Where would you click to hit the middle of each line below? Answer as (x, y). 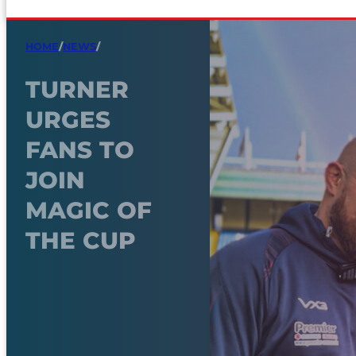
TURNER (77, 89)
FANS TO (80, 149)
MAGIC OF (89, 210)
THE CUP (81, 240)
